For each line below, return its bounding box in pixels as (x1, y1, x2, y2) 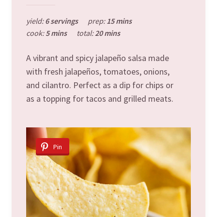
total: (77, 28, 95, 38)
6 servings (45, 15, 78, 26)
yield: (26, 15, 45, 26)
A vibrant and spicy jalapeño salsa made (26, 52, 169, 63)
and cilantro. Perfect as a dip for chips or (26, 79, 173, 91)
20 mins (95, 28, 120, 38)
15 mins (107, 15, 132, 26)
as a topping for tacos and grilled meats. (26, 93, 173, 104)
